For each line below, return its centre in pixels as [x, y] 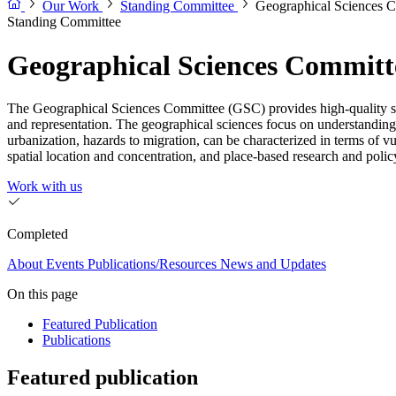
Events [65, 264]
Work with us [45, 187]
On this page [42, 294]
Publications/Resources [152, 264]
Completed [38, 234]
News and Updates [273, 264]
